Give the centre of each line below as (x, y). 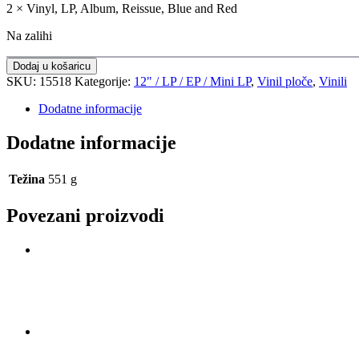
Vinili (333, 81)
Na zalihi (29, 35)
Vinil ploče (285, 81)
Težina (27, 179)
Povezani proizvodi (85, 215)
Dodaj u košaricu (52, 66)
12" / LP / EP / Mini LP (192, 81)
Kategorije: (104, 81)
